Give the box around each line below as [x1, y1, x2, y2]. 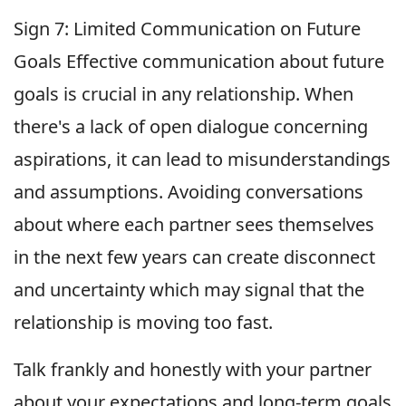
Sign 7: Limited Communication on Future [14, 15, 361, 41]
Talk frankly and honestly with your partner [14, 356, 372, 382]
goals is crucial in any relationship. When [14, 81, 353, 106]
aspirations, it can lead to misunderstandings [14, 146, 391, 171]
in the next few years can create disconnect [14, 244, 375, 269]
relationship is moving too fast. [14, 309, 273, 334]
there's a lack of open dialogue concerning [14, 113, 368, 139]
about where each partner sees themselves [14, 211, 374, 237]
